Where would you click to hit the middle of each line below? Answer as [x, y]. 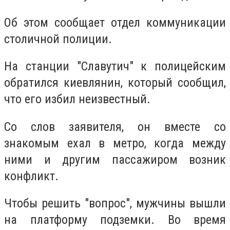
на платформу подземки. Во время [115, 220]
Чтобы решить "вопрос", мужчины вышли [115, 204]
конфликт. [31, 176]
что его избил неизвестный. [77, 99]
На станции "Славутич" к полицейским [115, 66]
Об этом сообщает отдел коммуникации [115, 22]
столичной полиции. [58, 39]
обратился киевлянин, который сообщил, [115, 83]
